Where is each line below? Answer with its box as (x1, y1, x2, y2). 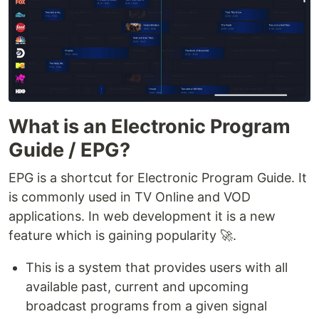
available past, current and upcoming (26, 279, 249, 295)
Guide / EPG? (9, 138, 130, 162)
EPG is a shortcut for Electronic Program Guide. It (9, 170, 307, 186)
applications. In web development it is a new (9, 209, 276, 224)
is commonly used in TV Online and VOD (9, 189, 251, 205)
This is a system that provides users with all (26, 260, 288, 276)
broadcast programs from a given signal (26, 298, 267, 314)
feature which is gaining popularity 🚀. (9, 228, 236, 244)
